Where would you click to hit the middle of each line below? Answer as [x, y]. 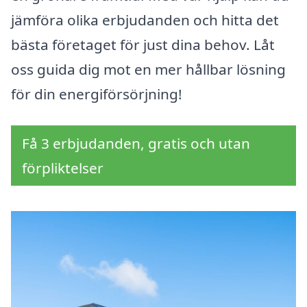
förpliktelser [63, 168]
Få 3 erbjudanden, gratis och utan [136, 144]
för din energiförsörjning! [97, 94]
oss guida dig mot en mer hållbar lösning [148, 70]
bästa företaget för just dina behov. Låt [143, 45]
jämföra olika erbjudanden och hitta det [145, 20]
